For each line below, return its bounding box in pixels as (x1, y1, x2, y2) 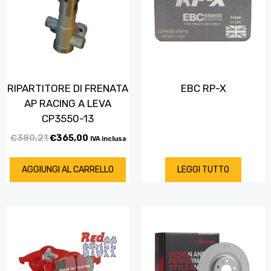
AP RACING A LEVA (24, 97, 111, 110)
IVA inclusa (90, 134, 126, 143)
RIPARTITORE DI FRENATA (7, 82, 128, 95)
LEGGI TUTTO (177, 164, 229, 175)
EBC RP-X (180, 82, 226, 95)
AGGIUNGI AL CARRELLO (22, 164, 114, 175)
